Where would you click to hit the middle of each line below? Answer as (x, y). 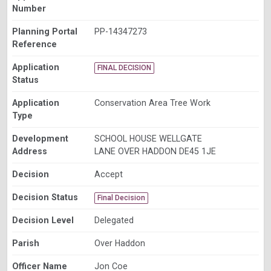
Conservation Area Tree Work (152, 103)
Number (29, 9)
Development (40, 139)
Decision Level (43, 220)
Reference (34, 44)
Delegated (114, 220)
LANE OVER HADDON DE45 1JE (155, 152)
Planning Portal (45, 32)
